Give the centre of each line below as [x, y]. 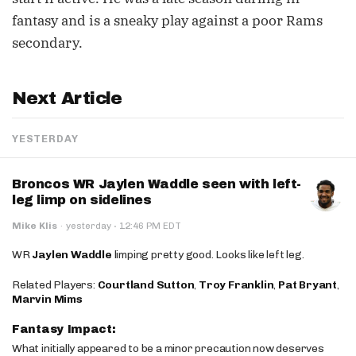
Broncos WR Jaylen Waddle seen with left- [157, 184]
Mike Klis [35, 226]
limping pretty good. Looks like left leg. [208, 255]
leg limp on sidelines [82, 200]
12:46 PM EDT [149, 226]
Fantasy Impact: [66, 329]
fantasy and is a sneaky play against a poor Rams [167, 21]
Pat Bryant [308, 285]
